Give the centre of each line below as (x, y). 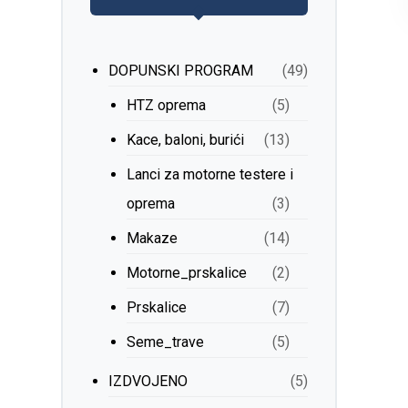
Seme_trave (166, 342)
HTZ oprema (167, 105)
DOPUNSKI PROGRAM (181, 71)
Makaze (153, 238)
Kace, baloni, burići (186, 140)
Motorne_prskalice (187, 273)
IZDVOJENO (148, 381)
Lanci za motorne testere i (210, 174)
